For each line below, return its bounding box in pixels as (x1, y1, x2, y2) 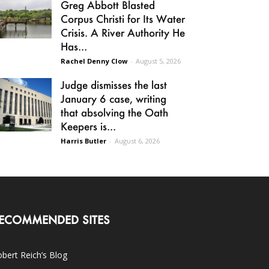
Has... (61, 40, 87, 53)
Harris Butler (61, 136, 106, 145)
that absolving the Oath (61, 106, 168, 119)
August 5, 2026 (136, 56, 181, 65)
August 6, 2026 (115, 136, 160, 145)
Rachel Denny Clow (61, 56, 127, 65)
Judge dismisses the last (61, 78, 167, 91)
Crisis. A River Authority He (61, 26, 185, 39)
